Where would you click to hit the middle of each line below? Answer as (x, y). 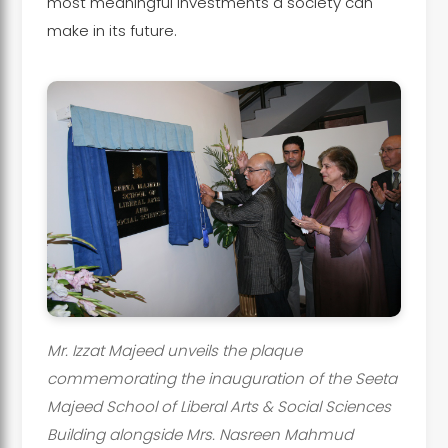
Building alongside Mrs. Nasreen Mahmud (199, 434)
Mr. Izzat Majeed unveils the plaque (174, 350)
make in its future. (111, 30)
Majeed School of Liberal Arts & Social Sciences (218, 406)
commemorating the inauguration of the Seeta (221, 378)
